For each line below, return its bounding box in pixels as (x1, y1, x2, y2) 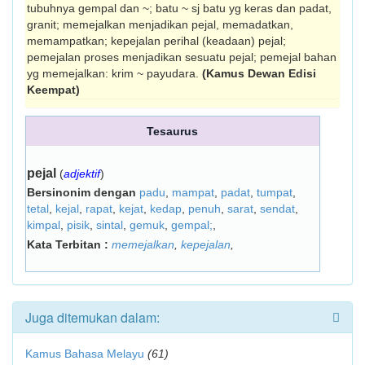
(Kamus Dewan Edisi (202, 67, 316, 80)
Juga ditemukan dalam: (25, 308, 160, 327)
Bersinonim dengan (27, 186, 139, 199)
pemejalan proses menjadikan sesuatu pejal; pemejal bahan (27, 51, 336, 64)
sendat (260, 202, 295, 215)
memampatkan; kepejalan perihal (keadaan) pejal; (27, 34, 286, 47)
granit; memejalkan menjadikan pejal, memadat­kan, (27, 18, 293, 31)
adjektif (64, 167, 100, 180)
